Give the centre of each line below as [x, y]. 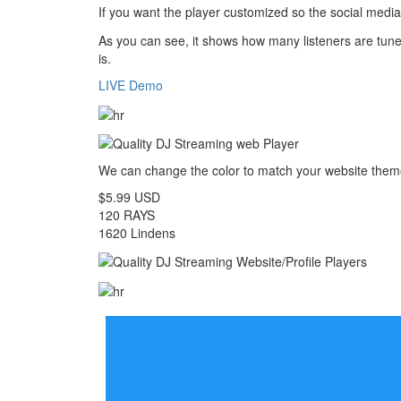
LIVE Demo [131, 85]
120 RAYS [127, 214]
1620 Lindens [137, 232]
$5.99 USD [130, 196]
